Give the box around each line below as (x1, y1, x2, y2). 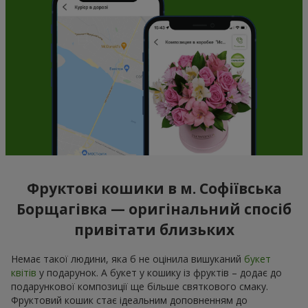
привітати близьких (74, 220, 234, 240)
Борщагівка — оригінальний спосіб (16, 199, 291, 219)
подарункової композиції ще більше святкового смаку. (11, 279, 268, 293)
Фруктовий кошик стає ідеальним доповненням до (11, 293, 247, 307)
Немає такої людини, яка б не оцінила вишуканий (11, 252, 244, 265)
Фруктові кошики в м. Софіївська (26, 179, 282, 199)
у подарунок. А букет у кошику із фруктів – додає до (36, 265, 282, 279)
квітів (11, 265, 36, 279)
